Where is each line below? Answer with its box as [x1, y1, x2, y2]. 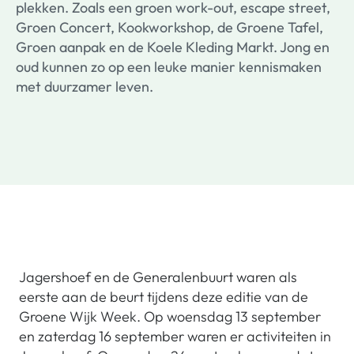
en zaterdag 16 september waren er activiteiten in [19, 327, 331, 345]
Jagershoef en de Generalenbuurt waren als [19, 268, 297, 286]
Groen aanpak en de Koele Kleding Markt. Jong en [16, 38, 330, 56]
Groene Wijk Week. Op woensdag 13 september [19, 307, 321, 326]
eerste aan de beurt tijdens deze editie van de [19, 288, 308, 306]
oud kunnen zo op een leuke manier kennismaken [16, 58, 322, 76]
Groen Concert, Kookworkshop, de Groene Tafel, [16, 18, 323, 36]
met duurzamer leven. [16, 77, 153, 96]
